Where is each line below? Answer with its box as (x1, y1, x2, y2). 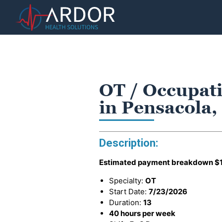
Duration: (109, 198, 143, 207)
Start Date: (109, 187, 149, 196)
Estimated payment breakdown (99, 158, 215, 167)
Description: (99, 137, 158, 149)
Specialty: (109, 176, 145, 185)
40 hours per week (109, 209, 175, 218)
